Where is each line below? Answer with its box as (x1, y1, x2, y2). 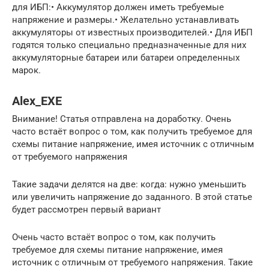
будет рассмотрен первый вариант (12, 204, 161, 216)
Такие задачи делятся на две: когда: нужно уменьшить (12, 179, 246, 190)
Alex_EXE (12, 94, 62, 108)
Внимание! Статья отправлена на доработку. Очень (12, 113, 231, 125)
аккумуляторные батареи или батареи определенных (12, 52, 240, 64)
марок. (12, 65, 41, 76)
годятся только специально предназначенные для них (12, 40, 246, 51)
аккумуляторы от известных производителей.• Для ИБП (12, 27, 253, 38)
